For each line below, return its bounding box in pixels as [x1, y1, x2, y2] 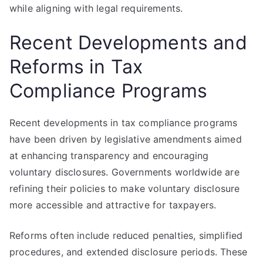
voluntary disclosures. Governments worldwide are [9, 166, 240, 178]
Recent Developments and [9, 31, 247, 54]
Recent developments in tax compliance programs [9, 117, 238, 129]
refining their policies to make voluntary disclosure [9, 183, 240, 194]
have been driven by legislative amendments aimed [9, 133, 242, 145]
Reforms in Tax [9, 55, 143, 78]
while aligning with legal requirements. [9, 2, 183, 14]
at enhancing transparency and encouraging [9, 150, 209, 161]
